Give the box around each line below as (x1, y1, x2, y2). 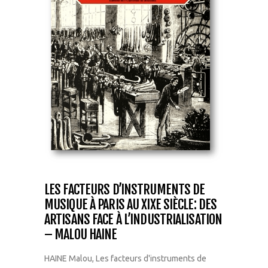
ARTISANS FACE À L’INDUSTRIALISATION (44, 211, 223, 227)
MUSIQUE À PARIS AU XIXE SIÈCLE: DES (44, 196, 217, 212)
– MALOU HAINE (44, 226, 117, 242)
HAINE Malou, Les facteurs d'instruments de (44, 253, 206, 263)
